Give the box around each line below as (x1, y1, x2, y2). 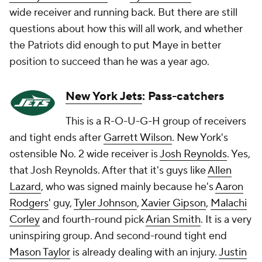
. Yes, (227, 147, 250, 161)
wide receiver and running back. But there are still (9, 6, 237, 19)
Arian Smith (146, 213, 201, 226)
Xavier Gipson (141, 196, 206, 210)
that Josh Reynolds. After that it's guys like (9, 164, 208, 177)
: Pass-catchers (142, 89, 224, 104)
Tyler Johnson (74, 196, 137, 210)
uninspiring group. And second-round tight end (9, 229, 227, 243)
